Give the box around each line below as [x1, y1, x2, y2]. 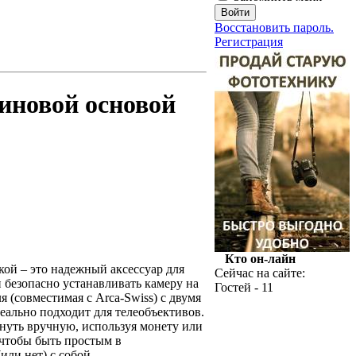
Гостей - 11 [215, 281, 273, 294]
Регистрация [215, 35, 283, 48]
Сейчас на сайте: [215, 266, 305, 280]
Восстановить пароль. [215, 21, 334, 34]
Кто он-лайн [224, 252, 296, 265]
